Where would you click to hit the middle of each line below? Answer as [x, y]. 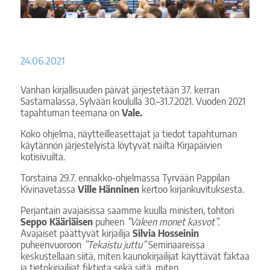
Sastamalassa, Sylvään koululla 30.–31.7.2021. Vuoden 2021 [133, 101]
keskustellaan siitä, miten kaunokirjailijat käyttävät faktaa [135, 256]
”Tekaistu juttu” [115, 244]
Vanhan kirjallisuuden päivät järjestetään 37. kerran [120, 89]
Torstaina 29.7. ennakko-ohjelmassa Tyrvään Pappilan [125, 177]
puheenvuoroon [52, 244]
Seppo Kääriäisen [56, 221]
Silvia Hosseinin [165, 233]
